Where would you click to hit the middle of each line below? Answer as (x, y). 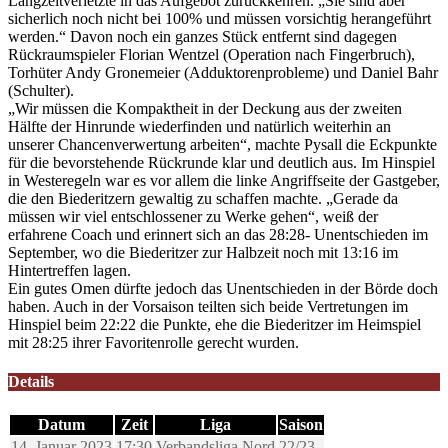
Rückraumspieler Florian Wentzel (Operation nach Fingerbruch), (211, 55)
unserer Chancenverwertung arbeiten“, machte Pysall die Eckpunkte (222, 145)
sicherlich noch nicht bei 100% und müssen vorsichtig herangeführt (219, 19)
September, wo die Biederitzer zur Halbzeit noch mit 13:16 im (203, 253)
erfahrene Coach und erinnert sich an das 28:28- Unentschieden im (218, 235)
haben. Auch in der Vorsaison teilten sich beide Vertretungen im (208, 307)
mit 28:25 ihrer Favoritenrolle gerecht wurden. (153, 343)
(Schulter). (41, 91)
